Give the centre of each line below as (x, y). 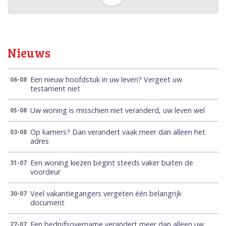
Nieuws (29, 53)
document (47, 203)
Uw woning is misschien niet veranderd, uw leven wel (118, 110)
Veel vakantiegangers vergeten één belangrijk (106, 194)
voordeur (45, 172)
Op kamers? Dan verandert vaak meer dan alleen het (118, 132)
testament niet (55, 89)
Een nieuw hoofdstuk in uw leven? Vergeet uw (106, 80)
